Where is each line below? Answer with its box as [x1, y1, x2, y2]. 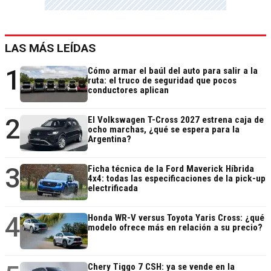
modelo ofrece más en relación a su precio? [88, 222, 263, 233]
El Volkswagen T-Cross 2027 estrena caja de [88, 114, 264, 126]
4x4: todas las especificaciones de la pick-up [88, 173, 266, 184]
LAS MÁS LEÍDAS [5, 41, 96, 56]
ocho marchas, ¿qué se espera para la [88, 124, 240, 135]
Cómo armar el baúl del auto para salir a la [88, 65, 258, 77]
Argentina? [88, 134, 131, 145]
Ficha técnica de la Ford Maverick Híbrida [88, 163, 254, 175]
